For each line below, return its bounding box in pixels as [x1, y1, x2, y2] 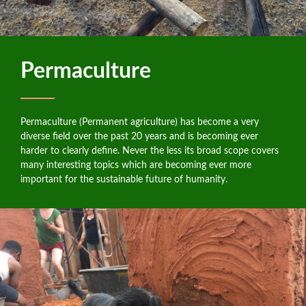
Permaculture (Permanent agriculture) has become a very [20, 117, 259, 127]
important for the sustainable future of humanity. [20, 174, 227, 184]
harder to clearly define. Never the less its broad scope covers [20, 145, 279, 156]
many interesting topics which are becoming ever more [20, 160, 251, 170]
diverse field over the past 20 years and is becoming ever [20, 131, 258, 141]
